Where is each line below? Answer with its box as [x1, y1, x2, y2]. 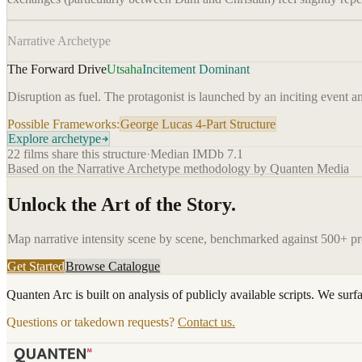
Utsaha [107, 62, 142, 77]
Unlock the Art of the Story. [7, 194, 236, 216]
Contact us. [178, 315, 235, 330]
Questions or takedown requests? [6, 315, 178, 330]
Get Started [7, 259, 65, 274]
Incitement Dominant [142, 62, 250, 77]
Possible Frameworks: [7, 117, 120, 132]
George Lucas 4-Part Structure [120, 117, 276, 132]
